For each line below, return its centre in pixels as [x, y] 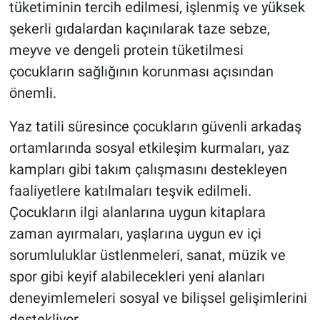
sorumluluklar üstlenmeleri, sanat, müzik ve [147, 255]
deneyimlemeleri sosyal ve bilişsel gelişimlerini [158, 298]
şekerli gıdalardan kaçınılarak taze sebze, [139, 29]
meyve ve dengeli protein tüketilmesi [126, 50]
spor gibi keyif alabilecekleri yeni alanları [137, 277]
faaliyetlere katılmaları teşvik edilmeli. [130, 191]
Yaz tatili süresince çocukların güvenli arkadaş [155, 127]
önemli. [32, 93]
